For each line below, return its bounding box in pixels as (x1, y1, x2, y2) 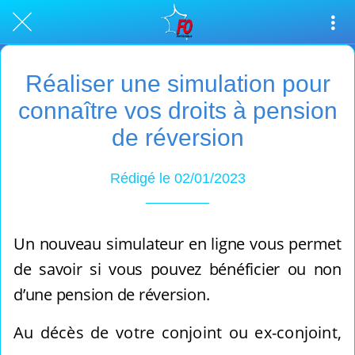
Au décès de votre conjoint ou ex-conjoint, (13, 322, 342, 344)
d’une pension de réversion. (13, 284, 210, 306)
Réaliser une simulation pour (25, 71, 330, 97)
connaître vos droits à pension (17, 97, 338, 124)
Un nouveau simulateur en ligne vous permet (13, 233, 342, 255)
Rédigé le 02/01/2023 (109, 170, 246, 186)
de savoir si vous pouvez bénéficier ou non (13, 258, 342, 281)
